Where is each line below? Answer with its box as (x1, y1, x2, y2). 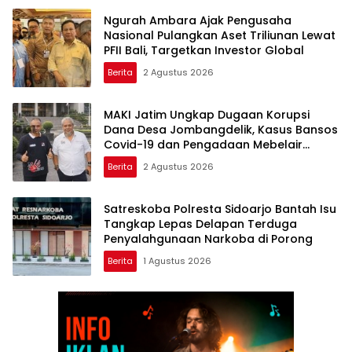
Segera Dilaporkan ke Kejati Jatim (104, 151, 297, 167)
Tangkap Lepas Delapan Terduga (104, 215, 297, 232)
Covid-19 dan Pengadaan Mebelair (104, 136, 302, 152)
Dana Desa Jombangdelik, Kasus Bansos (104, 121, 338, 137)
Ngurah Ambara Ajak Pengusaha (104, 12, 291, 28)
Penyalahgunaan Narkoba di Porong (104, 230, 313, 247)
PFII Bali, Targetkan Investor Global (104, 42, 304, 58)
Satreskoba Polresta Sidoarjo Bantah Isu (104, 200, 336, 217)
